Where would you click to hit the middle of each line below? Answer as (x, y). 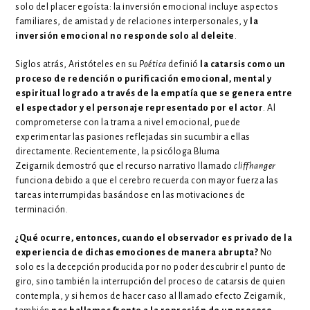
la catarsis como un (242, 64)
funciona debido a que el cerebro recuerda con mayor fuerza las (147, 180)
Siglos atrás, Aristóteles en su (77, 64)
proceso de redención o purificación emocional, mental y (144, 79)
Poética (154, 64)
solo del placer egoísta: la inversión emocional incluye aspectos (147, 7)
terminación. (43, 209)
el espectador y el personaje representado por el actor (139, 108)
